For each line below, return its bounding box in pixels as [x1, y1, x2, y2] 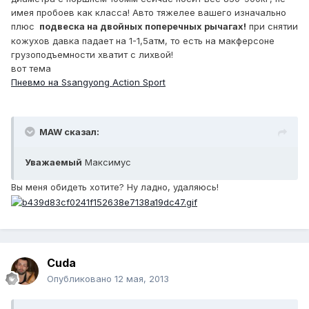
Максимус [82, 157, 131, 168]
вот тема [11, 63, 54, 74]
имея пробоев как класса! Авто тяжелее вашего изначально [11, 7, 286, 19]
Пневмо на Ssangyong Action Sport [11, 77, 166, 88]
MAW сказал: [39, 126, 99, 138]
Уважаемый [25, 157, 82, 168]
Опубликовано [47, 273, 114, 285]
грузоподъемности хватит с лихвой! [11, 49, 176, 61]
